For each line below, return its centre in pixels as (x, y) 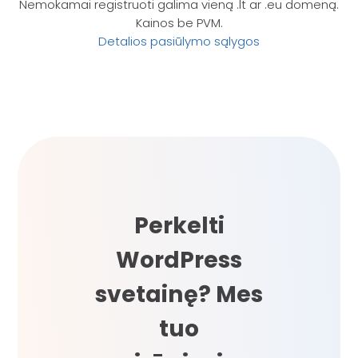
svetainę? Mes (179, 294)
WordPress (179, 260)
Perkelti (179, 226)
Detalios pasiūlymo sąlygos (179, 41)
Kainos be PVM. (179, 22)
